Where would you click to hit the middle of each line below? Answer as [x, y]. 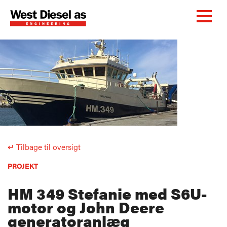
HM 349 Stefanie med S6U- [107, 194]
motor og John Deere [86, 207]
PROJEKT [23, 166]
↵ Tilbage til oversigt [44, 147]
